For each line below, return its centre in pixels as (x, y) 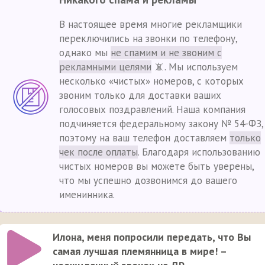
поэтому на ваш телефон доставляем (144, 138)
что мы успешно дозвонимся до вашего (148, 180)
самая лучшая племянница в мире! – (140, 251)
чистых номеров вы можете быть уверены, (156, 166)
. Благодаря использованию (199, 152)
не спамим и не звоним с (166, 52)
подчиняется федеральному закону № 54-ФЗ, (161, 123)
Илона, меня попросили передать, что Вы (152, 237)
